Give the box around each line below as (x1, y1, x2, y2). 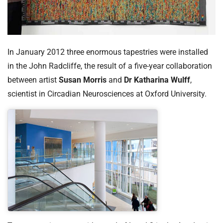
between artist (7, 75, 59, 85)
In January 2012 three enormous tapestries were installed (7, 47, 208, 57)
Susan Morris (59, 75, 107, 85)
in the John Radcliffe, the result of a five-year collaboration (7, 61, 212, 71)
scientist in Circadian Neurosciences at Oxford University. (7, 89, 207, 99)
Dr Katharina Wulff (124, 75, 190, 85)
